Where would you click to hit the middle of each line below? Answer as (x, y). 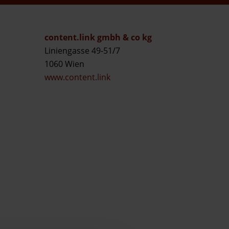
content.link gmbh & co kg (98, 37)
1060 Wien (64, 64)
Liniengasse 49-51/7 (82, 51)
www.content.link (77, 77)
